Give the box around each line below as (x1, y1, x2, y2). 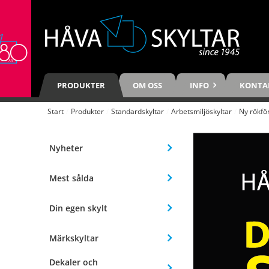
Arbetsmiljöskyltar (171, 106, 232, 117)
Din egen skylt (49, 202, 107, 214)
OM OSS (133, 80, 162, 91)
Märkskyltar (49, 232, 98, 244)
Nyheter (49, 142, 83, 154)
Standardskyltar (111, 106, 165, 117)
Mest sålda (49, 172, 94, 184)
